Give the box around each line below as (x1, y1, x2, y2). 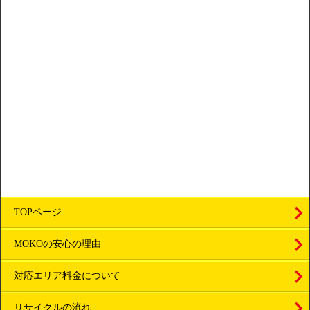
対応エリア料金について (14, 270, 120, 281)
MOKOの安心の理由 (14, 238, 101, 249)
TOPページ (14, 206, 62, 217)
